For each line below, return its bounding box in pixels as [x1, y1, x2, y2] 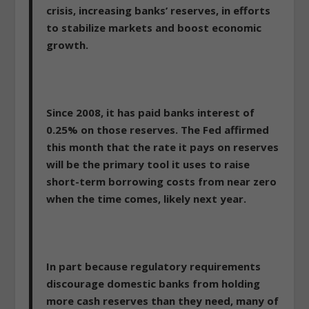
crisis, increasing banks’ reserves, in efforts [46, 3, 271, 17]
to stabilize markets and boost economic [46, 20, 262, 34]
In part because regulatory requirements [46, 259, 261, 273]
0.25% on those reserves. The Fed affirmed [46, 122, 270, 137]
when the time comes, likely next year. [46, 191, 247, 206]
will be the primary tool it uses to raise [46, 157, 250, 171]
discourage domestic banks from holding [46, 276, 261, 290]
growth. [46, 37, 89, 52]
